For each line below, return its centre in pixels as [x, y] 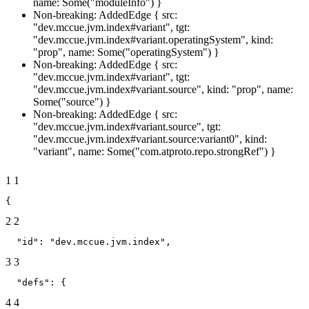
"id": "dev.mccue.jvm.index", [88, 241]
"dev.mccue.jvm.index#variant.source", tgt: [127, 126]
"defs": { [36, 282]
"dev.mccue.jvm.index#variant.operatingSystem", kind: [153, 39]
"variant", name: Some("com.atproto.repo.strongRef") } [154, 151]
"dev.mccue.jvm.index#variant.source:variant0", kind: [150, 139]
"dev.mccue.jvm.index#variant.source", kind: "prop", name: [163, 89]
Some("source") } [72, 101]
